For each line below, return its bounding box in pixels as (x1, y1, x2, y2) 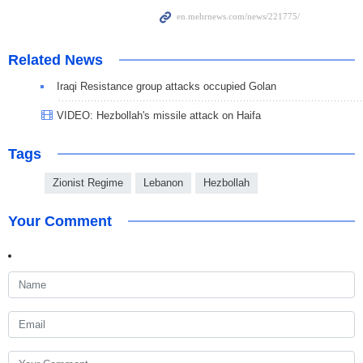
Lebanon (143, 177, 183, 190)
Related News (8, 52, 103, 69)
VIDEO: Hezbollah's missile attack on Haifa (57, 109, 261, 122)
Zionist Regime (53, 177, 123, 190)
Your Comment (8, 213, 112, 230)
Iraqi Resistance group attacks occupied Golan (57, 80, 276, 93)
